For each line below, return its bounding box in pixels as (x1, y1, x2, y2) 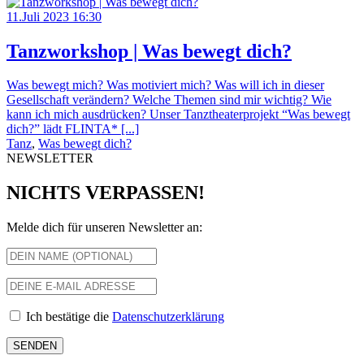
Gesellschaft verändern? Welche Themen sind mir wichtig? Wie (6, 93, 331, 107)
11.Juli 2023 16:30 (6, 9, 102, 24)
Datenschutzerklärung (112, 310, 224, 324)
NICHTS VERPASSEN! (6, 182, 205, 204)
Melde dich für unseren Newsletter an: (6, 220, 202, 235)
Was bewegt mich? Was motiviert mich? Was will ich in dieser (6, 78, 324, 93)
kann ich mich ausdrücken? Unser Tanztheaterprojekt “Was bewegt (6, 107, 350, 122)
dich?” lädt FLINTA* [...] (6, 122, 139, 136)
